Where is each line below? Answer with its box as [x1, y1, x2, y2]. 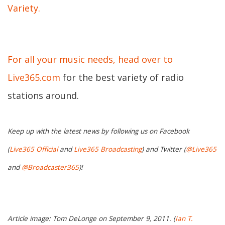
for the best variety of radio [60, 71, 184, 83]
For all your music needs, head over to [8, 53, 173, 65]
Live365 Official [10, 145, 58, 154]
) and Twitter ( [142, 145, 186, 154]
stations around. [8, 89, 79, 101]
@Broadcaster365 [22, 163, 79, 172]
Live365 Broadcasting [74, 145, 142, 154]
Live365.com [8, 71, 60, 83]
